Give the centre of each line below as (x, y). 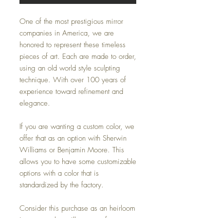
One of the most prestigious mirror (71, 21)
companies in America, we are (67, 33)
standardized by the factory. (62, 185)
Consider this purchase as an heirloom (77, 208)
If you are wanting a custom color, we (77, 126)
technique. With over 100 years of (73, 80)
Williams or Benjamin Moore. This (72, 150)
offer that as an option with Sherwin (73, 138)
